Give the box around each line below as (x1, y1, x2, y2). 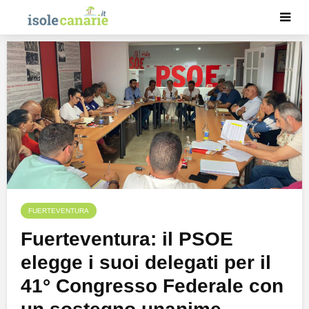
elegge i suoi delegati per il (21, 252, 271, 274)
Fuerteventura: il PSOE (21, 228, 233, 250)
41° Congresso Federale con (21, 275, 283, 297)
